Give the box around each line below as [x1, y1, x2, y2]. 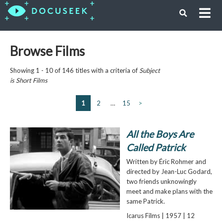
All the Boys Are [126, 128, 194, 140]
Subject [139, 66, 160, 74]
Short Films [15, 76, 48, 84]
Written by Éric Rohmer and [126, 157, 206, 166]
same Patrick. [126, 197, 165, 205]
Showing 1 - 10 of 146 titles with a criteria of [9, 66, 139, 74]
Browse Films [9, 43, 85, 59]
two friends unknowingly [126, 177, 197, 185]
